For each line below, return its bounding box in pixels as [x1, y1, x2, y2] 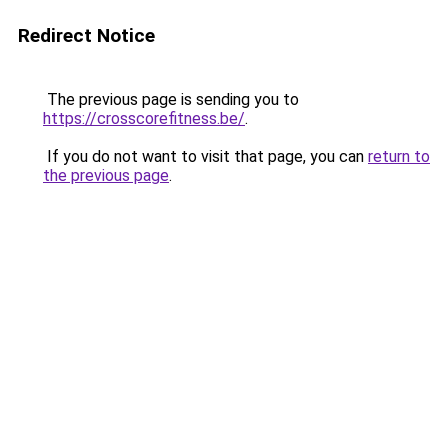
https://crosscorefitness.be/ [43, 109, 245, 128]
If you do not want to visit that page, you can [43, 147, 368, 166]
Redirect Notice [18, 24, 155, 47]
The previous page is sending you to [43, 90, 299, 109]
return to [368, 147, 430, 166]
